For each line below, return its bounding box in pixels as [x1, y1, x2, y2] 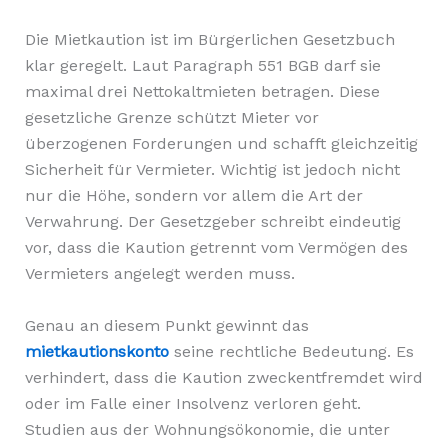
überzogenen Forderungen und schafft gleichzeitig [24, 134, 418, 154]
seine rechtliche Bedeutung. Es [173, 341, 414, 361]
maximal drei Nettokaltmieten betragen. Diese [24, 82, 380, 102]
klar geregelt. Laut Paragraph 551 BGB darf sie [24, 56, 381, 76]
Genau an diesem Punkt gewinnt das [24, 315, 309, 335]
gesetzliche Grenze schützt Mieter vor [24, 108, 319, 128]
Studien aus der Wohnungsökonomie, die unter [24, 419, 390, 439]
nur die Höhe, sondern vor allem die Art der [24, 186, 363, 206]
